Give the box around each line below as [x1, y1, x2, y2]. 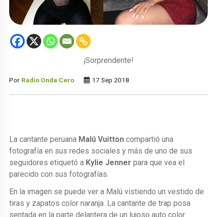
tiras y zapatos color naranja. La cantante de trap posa [9, 198, 191, 208]
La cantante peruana [9, 134, 79, 144]
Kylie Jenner [86, 157, 132, 167]
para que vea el [131, 157, 185, 167]
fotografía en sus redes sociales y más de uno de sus [9, 146, 193, 155]
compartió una [124, 134, 174, 144]
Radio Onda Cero [21, 76, 75, 84]
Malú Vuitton [78, 134, 124, 144]
